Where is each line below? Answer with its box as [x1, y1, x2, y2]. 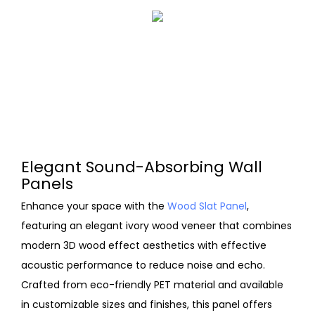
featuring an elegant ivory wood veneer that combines [21, 218, 292, 233]
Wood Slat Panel [167, 198, 247, 213]
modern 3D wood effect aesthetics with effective [21, 238, 266, 252]
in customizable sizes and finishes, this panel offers [21, 297, 272, 311]
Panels [21, 173, 77, 195]
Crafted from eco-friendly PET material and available [21, 277, 283, 292]
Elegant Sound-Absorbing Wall [21, 156, 262, 179]
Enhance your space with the [21, 198, 167, 213]
